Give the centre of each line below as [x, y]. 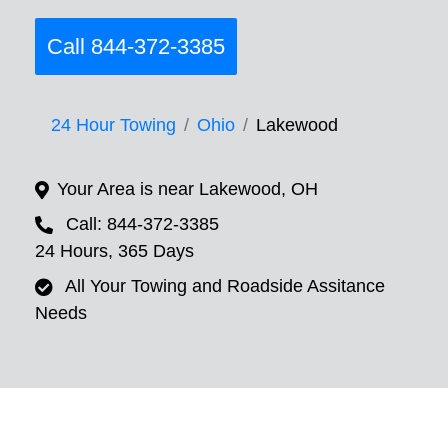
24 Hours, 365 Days [114, 251]
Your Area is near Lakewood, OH [187, 189]
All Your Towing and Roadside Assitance [225, 286]
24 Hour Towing [113, 125]
